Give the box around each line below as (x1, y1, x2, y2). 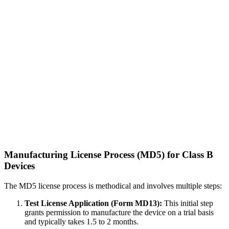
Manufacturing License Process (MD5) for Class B (4, 149, 213, 161)
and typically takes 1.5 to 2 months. (25, 217, 139, 226)
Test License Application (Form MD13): (25, 198, 162, 208)
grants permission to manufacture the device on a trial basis (25, 208, 214, 217)
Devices (4, 161, 35, 172)
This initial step (162, 198, 213, 208)
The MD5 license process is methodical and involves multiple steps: (4, 181, 222, 190)
